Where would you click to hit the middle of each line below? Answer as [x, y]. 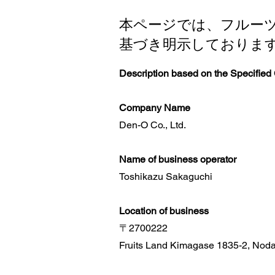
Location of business [164, 211]
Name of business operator [178, 159]
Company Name [155, 108]
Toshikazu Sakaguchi [166, 176]
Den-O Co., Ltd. [153, 125]
